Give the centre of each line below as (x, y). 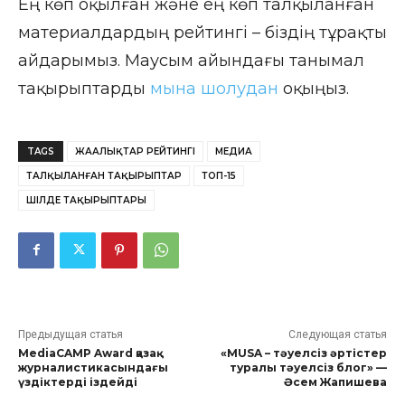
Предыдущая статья (71, 334)
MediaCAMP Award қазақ (87, 353)
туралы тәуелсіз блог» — (308, 367)
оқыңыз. (314, 88)
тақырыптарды (84, 88)
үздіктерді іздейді (78, 381)
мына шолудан (214, 88)
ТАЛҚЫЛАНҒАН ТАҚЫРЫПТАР (104, 175)
